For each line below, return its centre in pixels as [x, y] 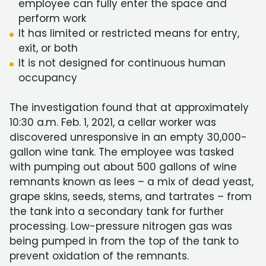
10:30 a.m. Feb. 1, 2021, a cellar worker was [113, 122]
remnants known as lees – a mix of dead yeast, [132, 182]
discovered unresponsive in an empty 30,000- [128, 137]
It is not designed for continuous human [122, 63]
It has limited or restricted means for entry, [129, 33]
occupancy [48, 78]
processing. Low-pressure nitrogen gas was [121, 226]
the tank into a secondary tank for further [117, 211]
